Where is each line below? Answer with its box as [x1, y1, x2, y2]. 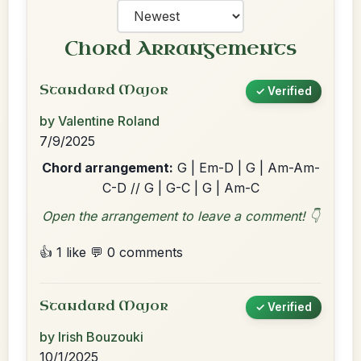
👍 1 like [39, 244, 86, 260]
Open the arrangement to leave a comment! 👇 [41, 208, 320, 224]
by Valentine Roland [39, 113, 160, 129]
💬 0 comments [90, 244, 183, 260]
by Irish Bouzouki [39, 329, 143, 345]
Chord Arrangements [64, 35, 297, 61]
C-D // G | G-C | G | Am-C [102, 180, 259, 196]
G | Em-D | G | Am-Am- [172, 160, 320, 176]
